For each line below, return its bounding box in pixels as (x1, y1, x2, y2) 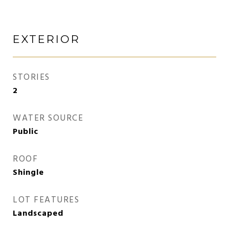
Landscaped (13, 207, 63, 220)
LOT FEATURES (13, 193, 79, 207)
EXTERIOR (13, 33, 80, 45)
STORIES (13, 71, 50, 84)
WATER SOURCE (13, 111, 83, 125)
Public (13, 125, 38, 139)
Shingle (13, 166, 44, 179)
